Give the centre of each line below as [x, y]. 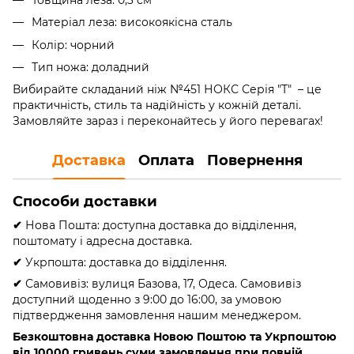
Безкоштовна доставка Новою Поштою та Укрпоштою [175, 337]
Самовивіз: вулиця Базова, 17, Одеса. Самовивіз [163, 284]
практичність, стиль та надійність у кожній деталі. [157, 105]
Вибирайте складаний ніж [91, 90]
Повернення [254, 160]
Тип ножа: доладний [90, 68]
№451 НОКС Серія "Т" [232, 90]
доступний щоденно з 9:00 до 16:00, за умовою [147, 300]
